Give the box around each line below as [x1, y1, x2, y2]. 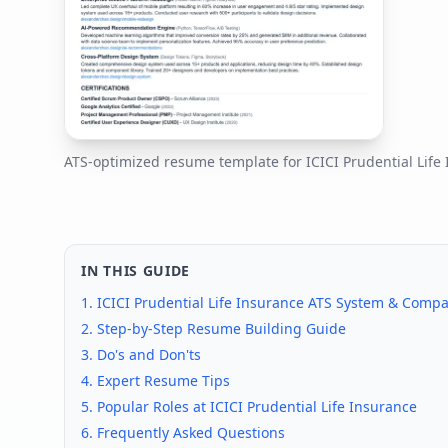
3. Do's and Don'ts [81, 345, 201, 365]
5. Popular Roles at [81, 397, 210, 417]
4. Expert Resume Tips [81, 371, 230, 391]
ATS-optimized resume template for [64, 152, 306, 172]
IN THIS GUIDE [81, 261, 191, 281]
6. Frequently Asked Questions [81, 423, 285, 443]
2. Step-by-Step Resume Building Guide [81, 319, 346, 339]
